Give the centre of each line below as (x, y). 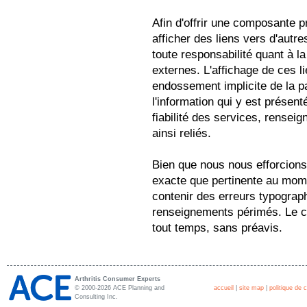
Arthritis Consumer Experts (118, 279)
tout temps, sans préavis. (217, 228)
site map (251, 288)
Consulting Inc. (96, 297)
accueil (224, 288)
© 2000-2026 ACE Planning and (120, 288)
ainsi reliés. (182, 133)
